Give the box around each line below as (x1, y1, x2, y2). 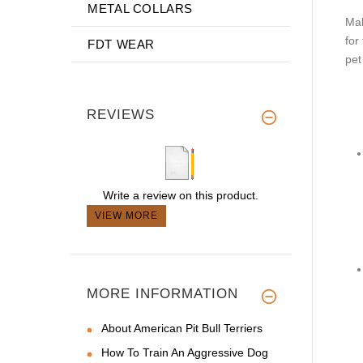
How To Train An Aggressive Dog (101, 345, 268, 359)
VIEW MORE (95, 209, 158, 221)
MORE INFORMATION (87, 285, 238, 301)
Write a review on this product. (102, 188, 258, 202)
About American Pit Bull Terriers (101, 321, 263, 335)
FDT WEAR (88, 36, 156, 51)
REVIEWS (87, 106, 155, 122)
